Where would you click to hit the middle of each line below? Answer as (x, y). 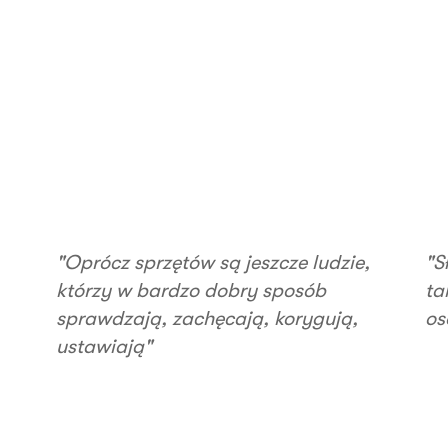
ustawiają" (103, 346)
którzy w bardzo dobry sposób (190, 290)
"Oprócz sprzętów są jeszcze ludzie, (212, 262)
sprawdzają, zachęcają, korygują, (206, 318)
